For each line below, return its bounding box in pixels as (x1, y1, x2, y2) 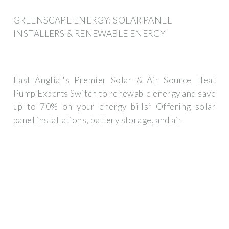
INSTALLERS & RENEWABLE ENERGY (13, 28, 166, 39)
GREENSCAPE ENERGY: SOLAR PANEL (13, 14, 172, 26)
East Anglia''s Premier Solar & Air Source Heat (13, 75, 216, 86)
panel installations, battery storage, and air (13, 114, 182, 126)
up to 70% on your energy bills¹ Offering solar (13, 101, 216, 112)
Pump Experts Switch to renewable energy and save (13, 88, 216, 99)
